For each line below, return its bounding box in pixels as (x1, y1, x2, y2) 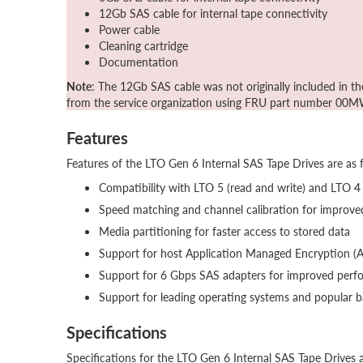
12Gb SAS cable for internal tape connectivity (99, 5, 327, 21)
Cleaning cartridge (99, 37, 188, 53)
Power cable (99, 21, 160, 37)
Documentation (99, 53, 178, 70)
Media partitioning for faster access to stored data (99, 223, 350, 239)
